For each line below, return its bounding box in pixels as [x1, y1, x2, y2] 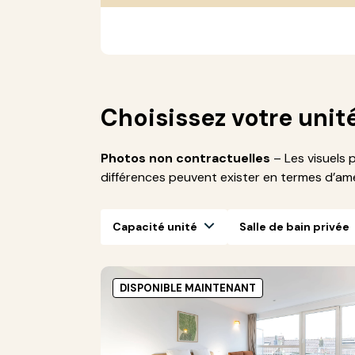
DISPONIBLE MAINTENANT [120, 281, 256, 295]
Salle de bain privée [239, 219, 349, 234]
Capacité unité [113, 219, 197, 234]
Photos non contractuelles [101, 150, 270, 166]
